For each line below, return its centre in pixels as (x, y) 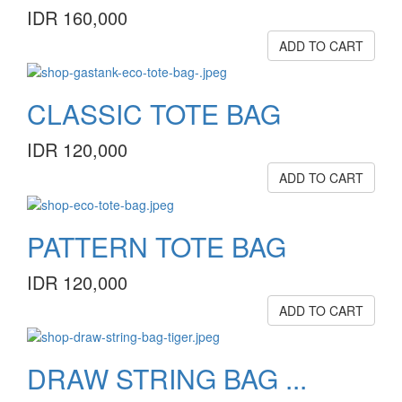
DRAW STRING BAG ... (167, 378)
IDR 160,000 (77, 17)
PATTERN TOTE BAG (157, 246)
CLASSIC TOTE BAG (154, 114)
